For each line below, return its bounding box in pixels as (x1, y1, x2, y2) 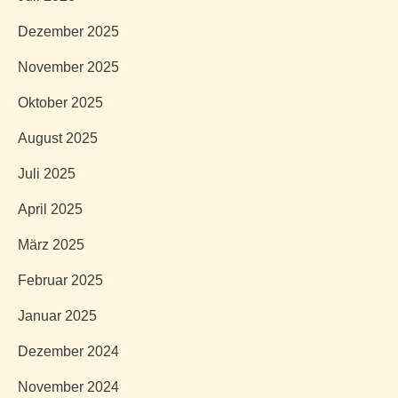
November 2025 (18, 60, 119, 75)
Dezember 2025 (18, 24, 119, 39)
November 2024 (18, 379, 119, 394)
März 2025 (18, 237, 84, 252)
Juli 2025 (18, 166, 76, 181)
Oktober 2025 (18, 95, 103, 110)
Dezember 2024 (18, 344, 119, 359)
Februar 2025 (18, 273, 103, 288)
